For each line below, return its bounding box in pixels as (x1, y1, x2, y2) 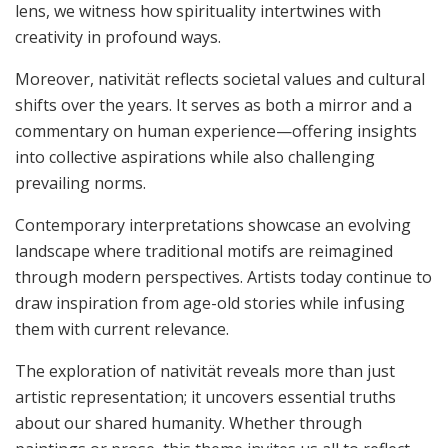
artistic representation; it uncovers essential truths (15, 386, 396, 409)
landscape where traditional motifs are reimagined (15, 240, 393, 263)
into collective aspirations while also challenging (15, 146, 375, 169)
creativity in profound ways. (15, 26, 221, 49)
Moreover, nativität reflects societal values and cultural (15, 68, 425, 91)
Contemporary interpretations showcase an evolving (15, 214, 411, 237)
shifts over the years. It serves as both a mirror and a (15, 94, 412, 117)
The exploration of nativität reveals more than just (15, 360, 395, 383)
